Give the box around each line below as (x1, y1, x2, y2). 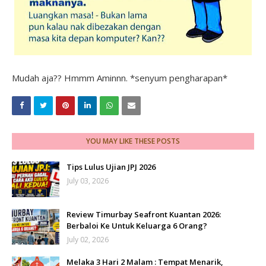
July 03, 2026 (67, 176, 109, 186)
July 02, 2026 (67, 235, 109, 245)
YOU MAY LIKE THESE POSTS (86, 136, 180, 147)
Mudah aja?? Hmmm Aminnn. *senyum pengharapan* (12, 72, 227, 84)
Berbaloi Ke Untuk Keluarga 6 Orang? (66, 220, 207, 232)
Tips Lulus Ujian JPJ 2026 (66, 161, 156, 173)
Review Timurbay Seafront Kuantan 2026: (66, 209, 221, 220)
